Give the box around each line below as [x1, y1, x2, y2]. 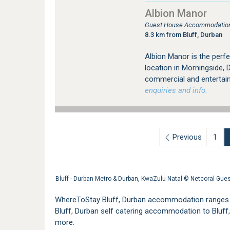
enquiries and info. [144, 86, 207, 95]
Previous [172, 132, 204, 142]
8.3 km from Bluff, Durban [144, 31, 222, 39]
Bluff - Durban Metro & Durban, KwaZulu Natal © [55, 175, 190, 183]
